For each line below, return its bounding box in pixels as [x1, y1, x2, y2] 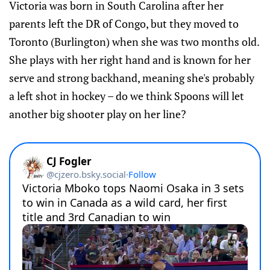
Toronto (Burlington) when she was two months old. [9, 34, 259, 49]
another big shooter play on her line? [9, 107, 186, 121]
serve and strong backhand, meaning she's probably [9, 71, 254, 85]
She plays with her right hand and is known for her [9, 52, 251, 67]
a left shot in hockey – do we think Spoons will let [9, 89, 244, 103]
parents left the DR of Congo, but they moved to [9, 16, 239, 31]
